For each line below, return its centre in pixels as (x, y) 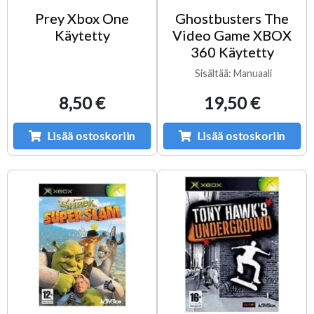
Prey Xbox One (82, 18)
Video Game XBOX (232, 35)
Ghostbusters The (232, 18)
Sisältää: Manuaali (232, 73)
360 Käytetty (232, 52)
